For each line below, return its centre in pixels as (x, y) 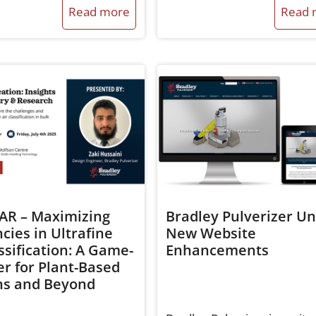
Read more (99, 11)
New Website (211, 233)
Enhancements (217, 250)
